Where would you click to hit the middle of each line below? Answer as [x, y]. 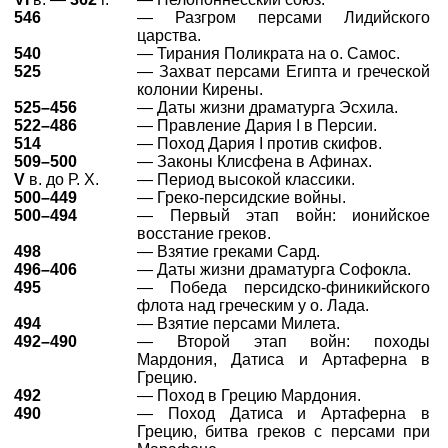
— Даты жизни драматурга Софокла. [274, 269]
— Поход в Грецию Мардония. [249, 395]
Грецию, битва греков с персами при [283, 431]
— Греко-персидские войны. [241, 197]
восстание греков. [204, 233]
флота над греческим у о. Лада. [253, 305]
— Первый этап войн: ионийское [283, 215]
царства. [169, 35]
